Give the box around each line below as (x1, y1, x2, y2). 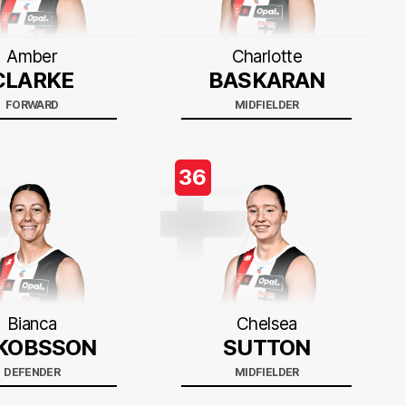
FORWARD (5, 98, 59, 111)
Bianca (7, 314, 57, 334)
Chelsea (237, 314, 297, 334)
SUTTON (223, 334, 311, 361)
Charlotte (231, 46, 303, 67)
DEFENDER (4, 365, 61, 379)
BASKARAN (208, 67, 325, 93)
